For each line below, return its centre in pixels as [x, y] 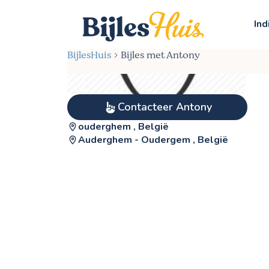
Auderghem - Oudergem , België [153, 140]
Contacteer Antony [165, 107]
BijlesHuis [89, 55]
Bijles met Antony [160, 55]
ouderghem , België [123, 127]
